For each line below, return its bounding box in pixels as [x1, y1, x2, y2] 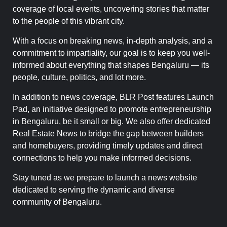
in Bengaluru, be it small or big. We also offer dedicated [13, 117, 210, 126]
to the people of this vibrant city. [13, 17, 125, 26]
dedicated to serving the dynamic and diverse [13, 185, 175, 195]
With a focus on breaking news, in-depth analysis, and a [13, 36, 212, 46]
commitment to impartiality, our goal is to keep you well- [13, 49, 210, 58]
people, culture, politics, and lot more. [13, 73, 146, 82]
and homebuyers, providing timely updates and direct [13, 141, 202, 150]
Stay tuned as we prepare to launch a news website [13, 173, 197, 182]
